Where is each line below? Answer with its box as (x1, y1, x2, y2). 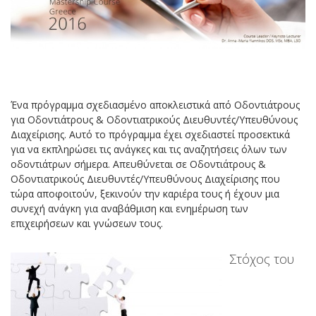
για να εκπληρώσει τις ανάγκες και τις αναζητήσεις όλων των (11, 142, 287, 156)
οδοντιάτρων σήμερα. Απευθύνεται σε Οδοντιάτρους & (11, 157, 266, 171)
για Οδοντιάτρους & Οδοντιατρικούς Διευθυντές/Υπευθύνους (11, 112, 298, 126)
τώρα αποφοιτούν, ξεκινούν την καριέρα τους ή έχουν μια (11, 186, 279, 200)
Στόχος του (229, 250, 294, 267)
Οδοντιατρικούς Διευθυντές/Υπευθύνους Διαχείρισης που (11, 171, 280, 186)
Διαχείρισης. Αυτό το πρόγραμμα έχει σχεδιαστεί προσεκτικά (11, 127, 290, 141)
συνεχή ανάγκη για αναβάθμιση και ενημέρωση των (11, 201, 248, 215)
